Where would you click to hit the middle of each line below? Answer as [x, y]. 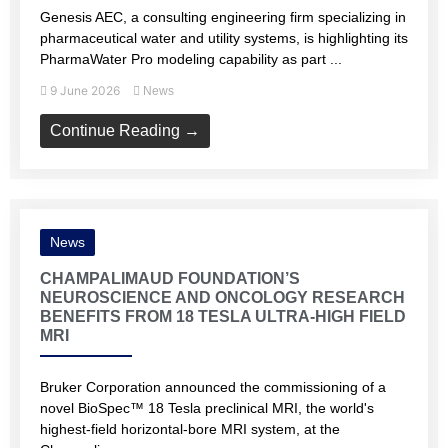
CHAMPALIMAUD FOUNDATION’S [170, 278]
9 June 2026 [85, 90]
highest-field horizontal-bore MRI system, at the [190, 429]
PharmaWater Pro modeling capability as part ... [191, 59]
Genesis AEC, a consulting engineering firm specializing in [223, 17]
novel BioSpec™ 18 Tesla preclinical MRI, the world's [207, 408]
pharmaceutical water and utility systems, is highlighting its [224, 38]
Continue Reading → [125, 130]
